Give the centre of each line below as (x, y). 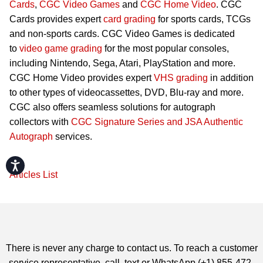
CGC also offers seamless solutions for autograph (112, 107)
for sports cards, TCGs (203, 19)
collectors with (40, 122)
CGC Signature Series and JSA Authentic (157, 122)
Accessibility (41, 163)
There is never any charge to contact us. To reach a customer (131, 248)
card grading (129, 19)
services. (73, 137)
